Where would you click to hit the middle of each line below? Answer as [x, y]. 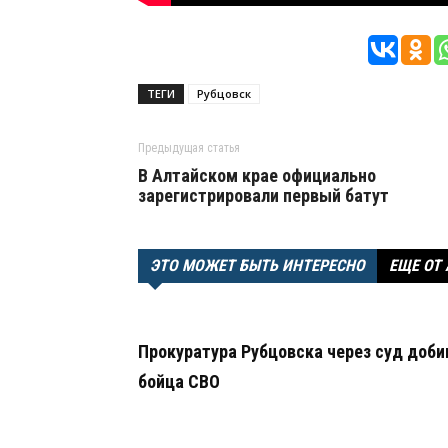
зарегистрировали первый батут [263, 195]
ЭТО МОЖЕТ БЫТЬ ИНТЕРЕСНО [257, 265]
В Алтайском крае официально [257, 175]
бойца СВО [179, 381]
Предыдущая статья [189, 148]
